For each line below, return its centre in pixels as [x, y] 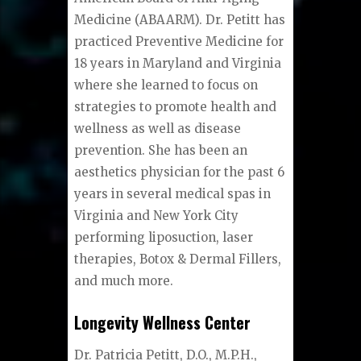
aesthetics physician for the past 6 [180, 172]
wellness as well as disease [158, 129]
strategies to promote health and [176, 107]
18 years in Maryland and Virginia [178, 64]
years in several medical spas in [173, 194]
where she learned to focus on [166, 85]
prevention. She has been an [161, 151]
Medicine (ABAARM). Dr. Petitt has [180, 20]
